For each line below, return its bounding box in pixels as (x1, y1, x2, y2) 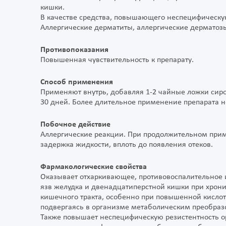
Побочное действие (40, 121, 110, 129)
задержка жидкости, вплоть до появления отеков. (40, 141, 213, 149)
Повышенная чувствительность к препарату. (40, 56, 194, 65)
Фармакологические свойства (40, 163, 147, 172)
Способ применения (40, 78, 113, 87)
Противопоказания (40, 46, 108, 54)
